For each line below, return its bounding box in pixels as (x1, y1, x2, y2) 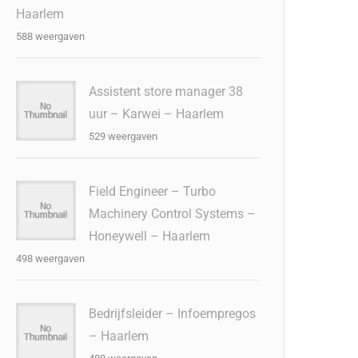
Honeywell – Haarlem (89, 229, 211, 244)
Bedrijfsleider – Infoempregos (89, 306, 257, 321)
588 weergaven (16, 30, 86, 42)
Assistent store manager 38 (89, 84, 244, 99)
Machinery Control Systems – (89, 206, 257, 221)
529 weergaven (89, 130, 158, 142)
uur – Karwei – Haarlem (89, 106, 225, 121)
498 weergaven (16, 253, 86, 265)
